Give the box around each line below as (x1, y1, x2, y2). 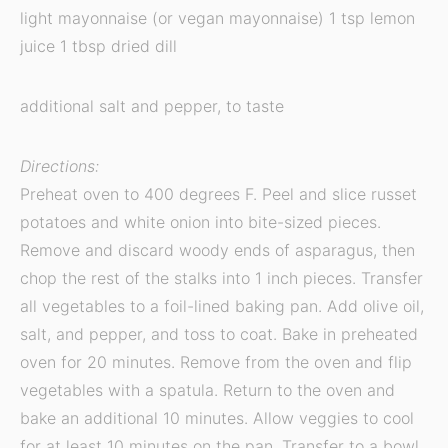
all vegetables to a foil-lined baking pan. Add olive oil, (20, 296, 424, 316)
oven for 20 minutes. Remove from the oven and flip (20, 352, 412, 372)
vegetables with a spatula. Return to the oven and (20, 380, 395, 400)
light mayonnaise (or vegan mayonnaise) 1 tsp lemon (20, 8, 415, 28)
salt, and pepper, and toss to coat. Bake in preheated (20, 324, 418, 344)
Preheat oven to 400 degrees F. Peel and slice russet (20, 184, 417, 204)
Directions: (20, 156, 99, 176)
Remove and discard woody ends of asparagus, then (20, 240, 415, 260)
